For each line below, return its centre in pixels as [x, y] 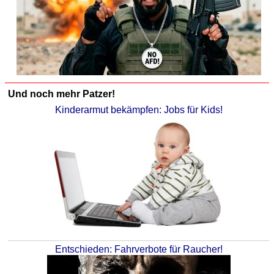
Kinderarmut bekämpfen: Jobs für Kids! [139, 110]
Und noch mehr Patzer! [61, 94]
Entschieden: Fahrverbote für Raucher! [139, 250]
